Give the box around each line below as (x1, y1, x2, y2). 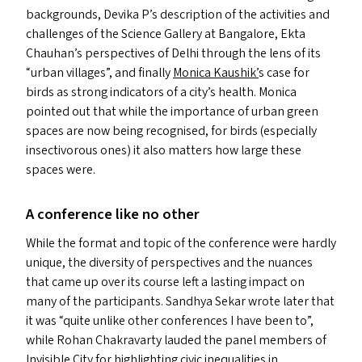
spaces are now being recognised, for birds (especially (26, 122, 317, 140)
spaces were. (26, 161, 95, 179)
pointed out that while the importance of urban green (26, 103, 318, 120)
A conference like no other (26, 204, 200, 225)
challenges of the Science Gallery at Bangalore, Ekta (26, 25, 305, 43)
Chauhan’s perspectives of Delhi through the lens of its (26, 44, 323, 62)
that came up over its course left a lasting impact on (26, 273, 305, 291)
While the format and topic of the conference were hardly (26, 234, 336, 252)
